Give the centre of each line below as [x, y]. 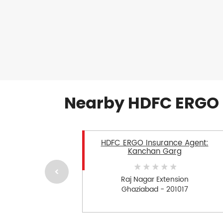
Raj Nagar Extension [155, 179]
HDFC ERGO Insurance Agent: [155, 143]
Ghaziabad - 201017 [155, 189]
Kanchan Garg [155, 152]
